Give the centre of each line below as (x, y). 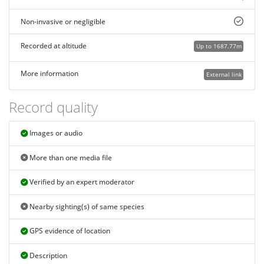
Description (47, 256)
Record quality (53, 107)
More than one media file (70, 158)
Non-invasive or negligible (63, 21)
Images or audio (55, 133)
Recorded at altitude (53, 46)
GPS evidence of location (69, 231)
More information (49, 74)
